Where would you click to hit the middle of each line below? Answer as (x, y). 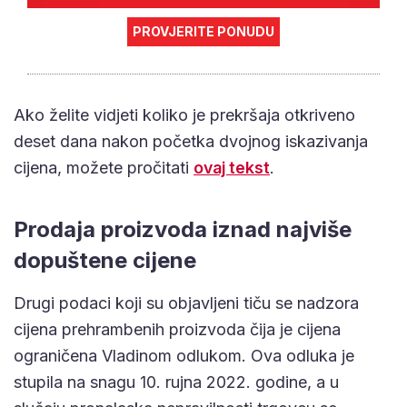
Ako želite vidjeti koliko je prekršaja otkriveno (184, 114)
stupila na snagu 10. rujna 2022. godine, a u (176, 382)
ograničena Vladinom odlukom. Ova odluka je (184, 355)
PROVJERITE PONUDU (203, 31)
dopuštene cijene (105, 260)
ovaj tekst (232, 167)
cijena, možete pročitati (104, 167)
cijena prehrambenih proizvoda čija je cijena (177, 329)
